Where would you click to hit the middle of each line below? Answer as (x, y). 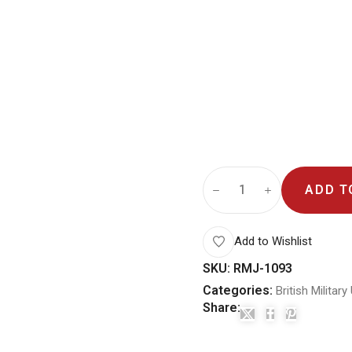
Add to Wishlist (273, 242)
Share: (222, 307)
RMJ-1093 (263, 268)
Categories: (238, 290)
